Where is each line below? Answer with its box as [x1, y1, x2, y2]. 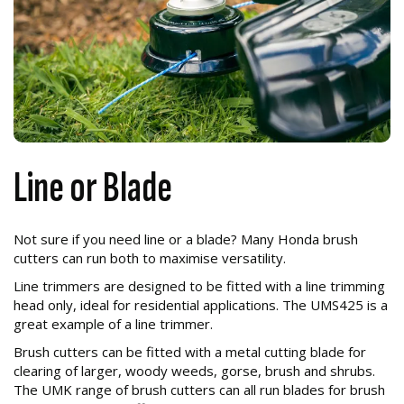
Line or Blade [14, 162, 172, 215]
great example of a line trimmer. [14, 315, 213, 334]
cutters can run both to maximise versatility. [14, 249, 286, 268]
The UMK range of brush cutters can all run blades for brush [14, 381, 385, 399]
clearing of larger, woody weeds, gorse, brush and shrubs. [14, 362, 375, 381]
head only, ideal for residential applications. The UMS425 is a [14, 296, 388, 315]
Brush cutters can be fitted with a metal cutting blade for [14, 343, 366, 362]
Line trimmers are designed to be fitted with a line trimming [14, 277, 385, 296]
